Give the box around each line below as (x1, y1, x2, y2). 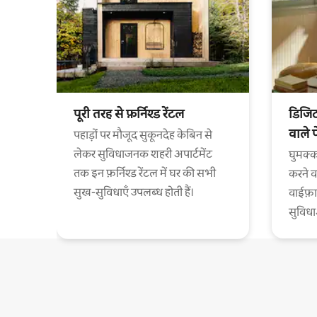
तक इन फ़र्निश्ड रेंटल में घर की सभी (74, 165, 216, 180)
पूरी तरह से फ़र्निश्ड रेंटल (74, 105, 184, 122)
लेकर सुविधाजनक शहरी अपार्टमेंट (74, 146, 212, 161)
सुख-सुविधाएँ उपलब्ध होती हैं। (74, 184, 194, 200)
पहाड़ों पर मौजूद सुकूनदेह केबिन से (74, 127, 212, 142)
